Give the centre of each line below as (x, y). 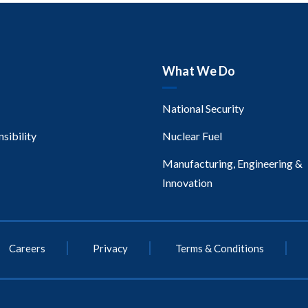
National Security (203, 109)
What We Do (198, 71)
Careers (27, 249)
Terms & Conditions (220, 249)
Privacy (110, 249)
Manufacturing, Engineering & (232, 164)
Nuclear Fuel (192, 136)
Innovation (187, 183)
